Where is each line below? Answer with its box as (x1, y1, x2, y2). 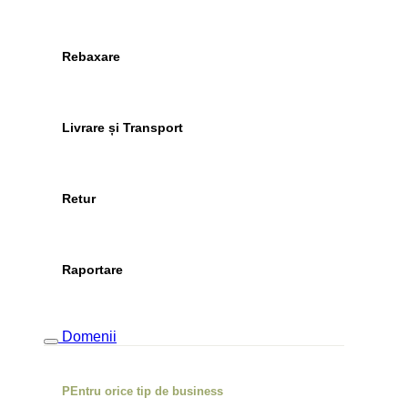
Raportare (62, 262, 123, 278)
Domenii (62, 329, 117, 345)
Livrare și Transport (62, 120, 183, 136)
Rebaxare (62, 49, 120, 65)
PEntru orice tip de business (62, 384, 223, 399)
